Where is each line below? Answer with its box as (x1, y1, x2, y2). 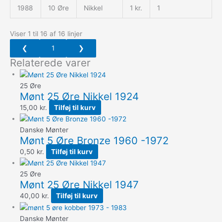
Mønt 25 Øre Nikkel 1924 (20, 90, 139, 103)
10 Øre (48, 3, 69, 12)
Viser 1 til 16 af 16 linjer (10, 30, 82, 38)
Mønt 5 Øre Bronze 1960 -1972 (20, 134, 168, 147)
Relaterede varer (10, 56, 91, 69)
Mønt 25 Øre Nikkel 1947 (20, 178, 139, 191)
